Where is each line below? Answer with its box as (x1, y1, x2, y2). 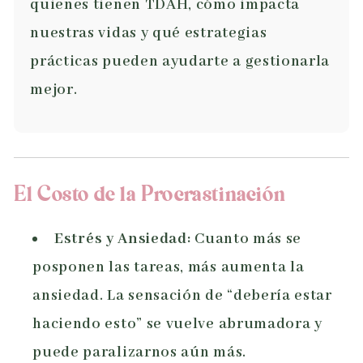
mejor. (30, 80, 78, 100)
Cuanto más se (190, 229, 302, 250)
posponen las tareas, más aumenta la (32, 258, 305, 278)
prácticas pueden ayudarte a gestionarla (30, 52, 331, 72)
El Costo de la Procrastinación (14, 184, 286, 207)
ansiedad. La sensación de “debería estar (32, 286, 332, 306)
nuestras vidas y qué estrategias (30, 23, 267, 44)
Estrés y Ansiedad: (54, 229, 191, 250)
